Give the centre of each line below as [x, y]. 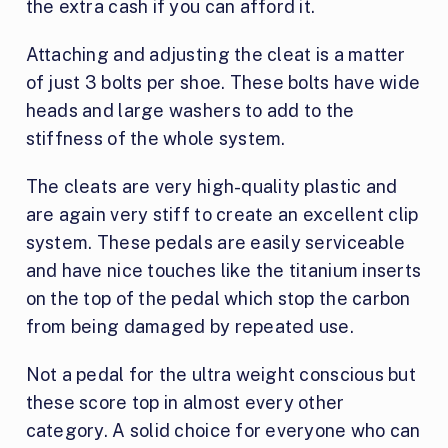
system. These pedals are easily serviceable [215, 242]
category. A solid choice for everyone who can [223, 430]
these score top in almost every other [185, 402]
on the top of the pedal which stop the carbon [218, 298]
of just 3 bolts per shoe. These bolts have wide [223, 82]
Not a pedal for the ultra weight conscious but [220, 374]
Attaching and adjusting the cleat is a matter [215, 54]
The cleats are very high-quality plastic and [211, 186]
